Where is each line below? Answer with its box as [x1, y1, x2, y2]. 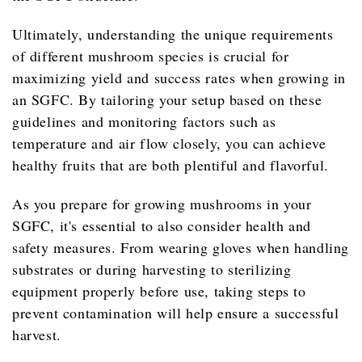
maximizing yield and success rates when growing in [12, 68, 347, 88]
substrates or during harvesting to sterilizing [12, 259, 292, 280]
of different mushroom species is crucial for [12, 46, 289, 66]
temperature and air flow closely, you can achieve [12, 133, 326, 154]
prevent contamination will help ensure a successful [12, 303, 339, 323]
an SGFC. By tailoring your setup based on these [12, 90, 322, 110]
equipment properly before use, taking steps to [12, 281, 306, 301]
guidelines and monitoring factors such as [12, 112, 276, 132]
